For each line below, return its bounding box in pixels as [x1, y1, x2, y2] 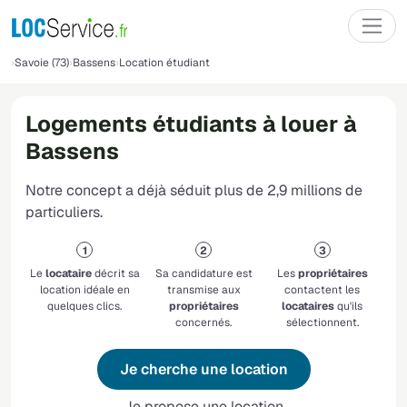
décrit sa [91, 266, 140, 282]
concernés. [175, 315, 232, 331]
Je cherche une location [119, 360, 288, 380]
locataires [282, 299, 335, 314]
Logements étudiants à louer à [25, 110, 356, 139]
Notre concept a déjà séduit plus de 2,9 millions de [25, 181, 362, 201]
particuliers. [25, 203, 103, 223]
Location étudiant [119, 55, 210, 70]
